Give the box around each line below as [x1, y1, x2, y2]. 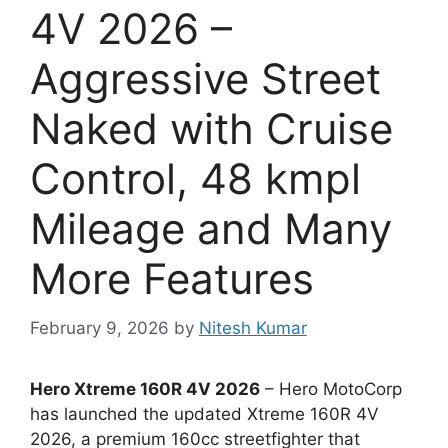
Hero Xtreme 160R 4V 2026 [30, 378, 260, 399]
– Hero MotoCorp [260, 378, 402, 399]
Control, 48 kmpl [30, 153, 361, 205]
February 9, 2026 [30, 317, 169, 338]
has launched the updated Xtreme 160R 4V [30, 403, 379, 424]
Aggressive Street [30, 53, 381, 105]
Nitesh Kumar [199, 317, 307, 338]
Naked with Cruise [30, 103, 393, 155]
